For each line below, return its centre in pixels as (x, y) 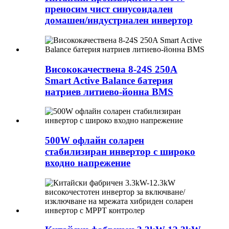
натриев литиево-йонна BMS (109, 91)
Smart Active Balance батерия (109, 80)
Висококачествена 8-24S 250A (111, 69)
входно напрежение (88, 163)
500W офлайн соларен (95, 141)
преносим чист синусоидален (109, 9)
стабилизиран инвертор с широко (120, 152)
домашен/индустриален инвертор (119, 20)
